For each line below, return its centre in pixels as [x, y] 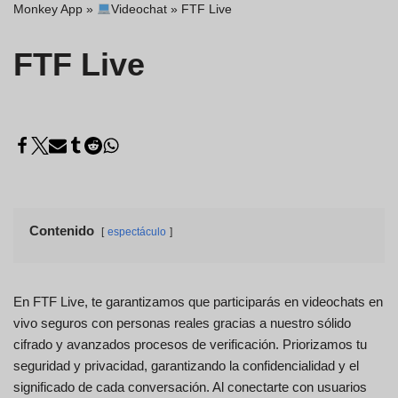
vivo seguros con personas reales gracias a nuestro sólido [182, 323]
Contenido [62, 231]
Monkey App [48, 9]
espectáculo [137, 232]
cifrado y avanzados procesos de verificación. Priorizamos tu [190, 344]
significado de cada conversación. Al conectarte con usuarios [190, 387]
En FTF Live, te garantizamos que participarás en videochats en [198, 302]
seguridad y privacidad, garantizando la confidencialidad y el [186, 366]
